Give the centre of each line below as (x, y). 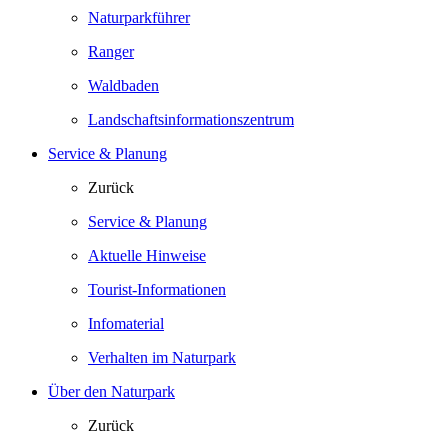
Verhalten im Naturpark (162, 357)
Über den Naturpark (111, 391)
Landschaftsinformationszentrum (191, 119)
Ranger (111, 51)
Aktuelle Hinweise (147, 255)
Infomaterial (126, 323)
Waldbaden (123, 85)
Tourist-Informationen (157, 289)
